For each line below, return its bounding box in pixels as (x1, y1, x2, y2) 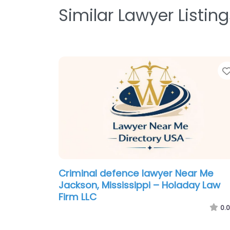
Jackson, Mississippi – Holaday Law (59, 179, 220, 192)
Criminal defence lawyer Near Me (59, 167, 214, 180)
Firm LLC (59, 190, 97, 204)
